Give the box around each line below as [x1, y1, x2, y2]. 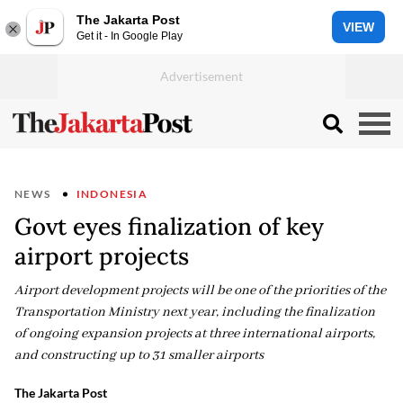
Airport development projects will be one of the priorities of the [14, 282, 386, 299]
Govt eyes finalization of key [14, 211, 324, 241]
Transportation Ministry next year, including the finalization [14, 304, 375, 320]
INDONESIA [76, 187, 148, 201]
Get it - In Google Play [76, 29, 183, 42]
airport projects [14, 241, 189, 271]
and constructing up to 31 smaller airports [14, 347, 264, 363]
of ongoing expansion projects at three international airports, [14, 326, 375, 342]
